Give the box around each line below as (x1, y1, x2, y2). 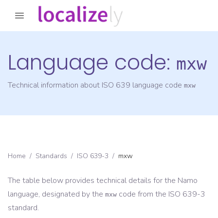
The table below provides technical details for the (8, 175, 178, 186)
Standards (36, 151, 67, 161)
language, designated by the (8, 189, 103, 200)
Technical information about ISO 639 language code (8, 80, 184, 91)
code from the (117, 189, 168, 200)
